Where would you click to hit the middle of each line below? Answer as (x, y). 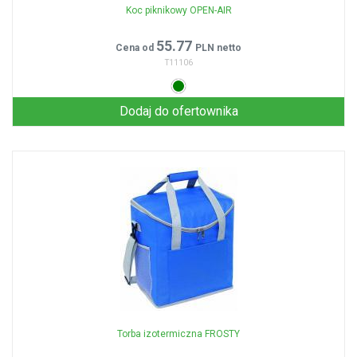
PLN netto (218, 48)
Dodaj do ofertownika (178, 111)
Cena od (136, 48)
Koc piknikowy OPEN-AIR (178, 10)
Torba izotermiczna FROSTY (178, 334)
